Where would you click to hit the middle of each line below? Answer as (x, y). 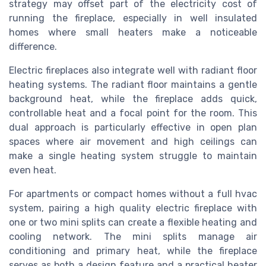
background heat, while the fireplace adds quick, (133, 99)
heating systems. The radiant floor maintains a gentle (133, 85)
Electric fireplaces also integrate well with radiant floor (133, 71)
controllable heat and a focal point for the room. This (133, 113)
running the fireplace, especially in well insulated (133, 18)
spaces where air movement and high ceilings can (133, 142)
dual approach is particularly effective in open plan (133, 128)
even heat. (33, 170)
